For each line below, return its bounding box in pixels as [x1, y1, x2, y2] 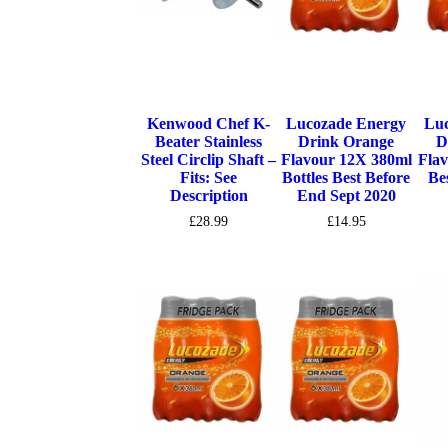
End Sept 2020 [296, 186, 396, 204]
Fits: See [180, 168, 238, 186]
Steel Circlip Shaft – [141, 150, 277, 168]
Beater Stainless [155, 132, 263, 150]
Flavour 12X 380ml [280, 150, 412, 168]
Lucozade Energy [286, 114, 407, 132]
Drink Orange [298, 132, 395, 150]
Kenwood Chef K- [147, 114, 271, 132]
